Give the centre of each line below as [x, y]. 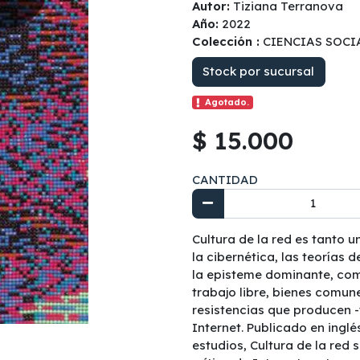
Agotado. [227, 102]
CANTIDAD [225, 179]
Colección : [226, 42]
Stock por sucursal [259, 72]
